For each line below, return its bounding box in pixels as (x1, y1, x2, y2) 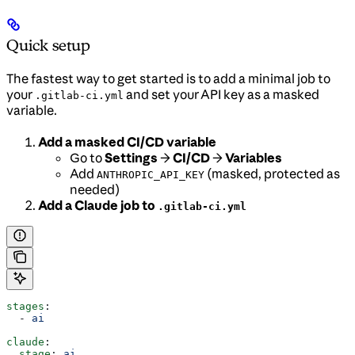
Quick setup (6, 35, 90, 55)
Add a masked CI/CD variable (38, 133, 216, 150)
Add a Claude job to (38, 197, 158, 213)
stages (6, 300, 44, 312)
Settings (105, 149, 158, 166)
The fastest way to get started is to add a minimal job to (6, 70, 330, 86)
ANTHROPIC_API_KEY (97, 168, 204, 181)
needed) (70, 181, 120, 197)
